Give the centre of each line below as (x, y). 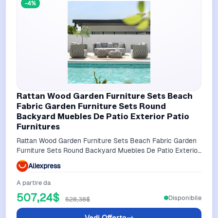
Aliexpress (44, 166)
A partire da (34, 183)
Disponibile (185, 198)
